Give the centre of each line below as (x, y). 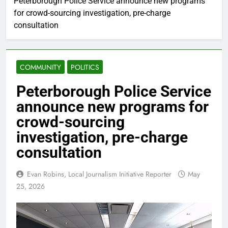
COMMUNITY (40, 67)
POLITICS (85, 67)
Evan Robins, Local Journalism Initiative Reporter (99, 174)
